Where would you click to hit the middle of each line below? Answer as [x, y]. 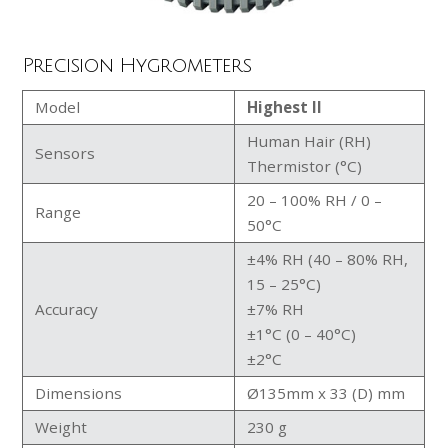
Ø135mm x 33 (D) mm [326, 392]
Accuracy [67, 308]
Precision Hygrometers [137, 65]
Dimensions [79, 392]
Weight [61, 426]
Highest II [285, 106]
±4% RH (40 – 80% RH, [328, 258]
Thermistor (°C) [305, 165]
